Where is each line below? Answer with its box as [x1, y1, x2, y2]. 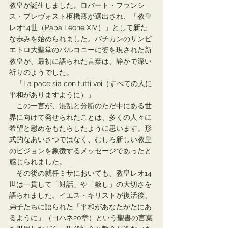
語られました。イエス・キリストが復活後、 [9, 191, 152, 199]
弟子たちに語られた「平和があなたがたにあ [9, 203, 152, 211]
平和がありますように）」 [9, 91, 95, 99]
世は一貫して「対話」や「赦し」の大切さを [9, 180, 152, 188]
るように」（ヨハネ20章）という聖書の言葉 [9, 214, 153, 222]
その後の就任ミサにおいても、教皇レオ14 [9, 169, 152, 177]
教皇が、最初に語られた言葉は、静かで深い [9, 57, 152, 65]
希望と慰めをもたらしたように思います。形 [9, 124, 152, 132]
